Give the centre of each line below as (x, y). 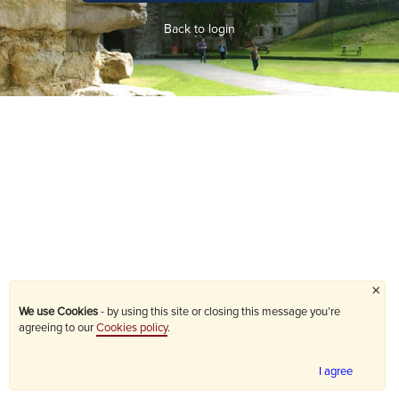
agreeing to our (57, 328)
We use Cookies (58, 312)
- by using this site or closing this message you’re (219, 312)
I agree (336, 371)
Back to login (199, 29)
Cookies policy (132, 328)
